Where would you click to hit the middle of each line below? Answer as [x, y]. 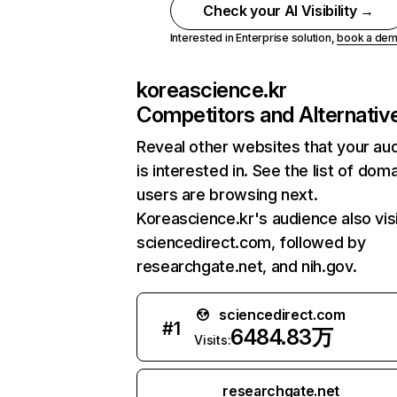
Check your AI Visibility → [288, 11]
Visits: [213, 340]
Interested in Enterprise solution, [253, 38]
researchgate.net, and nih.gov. [247, 266]
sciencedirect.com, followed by [251, 242]
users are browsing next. [227, 195]
